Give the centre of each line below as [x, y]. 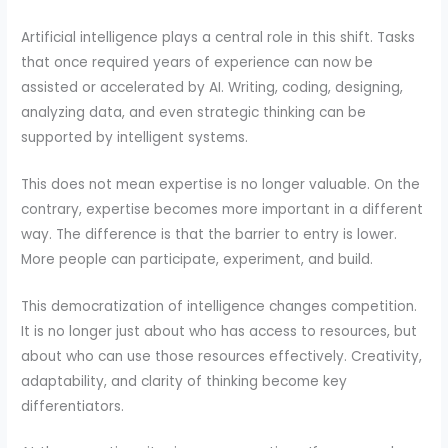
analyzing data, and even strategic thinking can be [194, 112]
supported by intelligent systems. [135, 137]
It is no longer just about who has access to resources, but [219, 331]
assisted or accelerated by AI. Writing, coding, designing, [212, 87]
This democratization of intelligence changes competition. [219, 306]
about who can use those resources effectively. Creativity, [222, 356]
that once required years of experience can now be [197, 62]
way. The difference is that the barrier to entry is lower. [209, 234]
